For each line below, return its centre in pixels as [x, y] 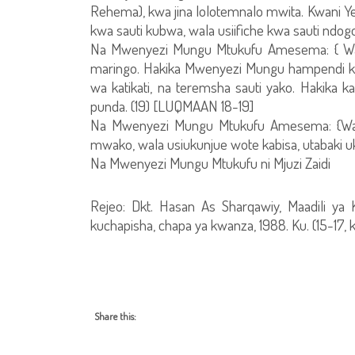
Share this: [115, 316]
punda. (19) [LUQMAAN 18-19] [172, 106]
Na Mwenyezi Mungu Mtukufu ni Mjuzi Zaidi [210, 163]
